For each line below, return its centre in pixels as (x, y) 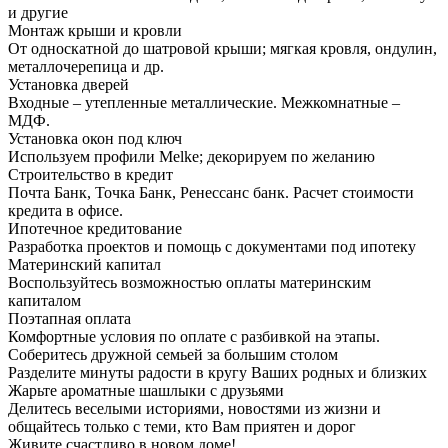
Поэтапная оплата (69, 319)
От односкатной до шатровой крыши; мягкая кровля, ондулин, (222, 49)
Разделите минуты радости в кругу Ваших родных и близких (217, 373)
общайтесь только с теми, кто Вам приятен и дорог (182, 427)
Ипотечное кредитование (95, 229)
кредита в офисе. (65, 211)
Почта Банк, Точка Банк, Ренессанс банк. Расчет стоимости (211, 193)
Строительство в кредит (90, 175)
